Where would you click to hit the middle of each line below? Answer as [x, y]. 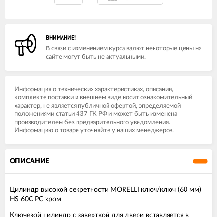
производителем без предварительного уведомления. [92, 122]
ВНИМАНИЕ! [61, 38]
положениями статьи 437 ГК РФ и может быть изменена [96, 114]
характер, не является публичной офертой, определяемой [98, 106]
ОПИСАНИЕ [30, 161]
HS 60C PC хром [35, 199]
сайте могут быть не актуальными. [96, 57]
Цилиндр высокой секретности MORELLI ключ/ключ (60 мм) [105, 190]
